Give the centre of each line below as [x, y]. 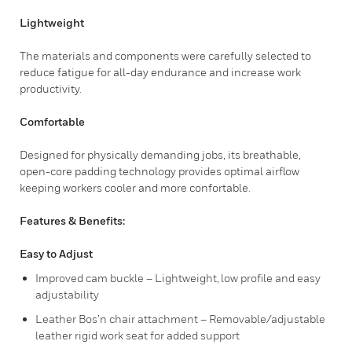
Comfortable [52, 121]
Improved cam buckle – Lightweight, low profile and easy [178, 278]
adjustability [67, 294]
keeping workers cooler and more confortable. [135, 187]
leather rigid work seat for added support [137, 335]
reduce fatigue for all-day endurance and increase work [160, 72]
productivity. [51, 88]
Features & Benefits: [72, 220]
